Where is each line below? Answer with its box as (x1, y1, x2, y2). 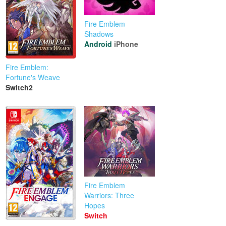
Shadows (84, 29, 114, 39)
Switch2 (6, 82, 33, 93)
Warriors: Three (84, 190, 135, 201)
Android (84, 39, 112, 49)
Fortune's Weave (6, 72, 61, 83)
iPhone (114, 39, 139, 49)
